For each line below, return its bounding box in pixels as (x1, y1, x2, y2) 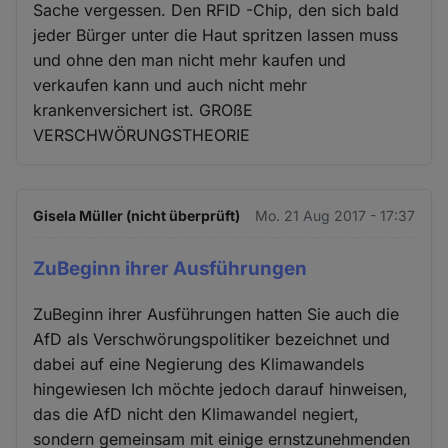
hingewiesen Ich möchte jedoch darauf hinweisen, (33, 378, 409, 399)
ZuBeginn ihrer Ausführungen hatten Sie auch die (33, 303, 400, 324)
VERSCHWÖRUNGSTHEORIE (33, 124, 251, 145)
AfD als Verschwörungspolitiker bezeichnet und (33, 328, 391, 349)
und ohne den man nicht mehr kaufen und (33, 49, 347, 70)
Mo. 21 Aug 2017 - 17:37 (254, 206, 415, 224)
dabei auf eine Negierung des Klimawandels (33, 353, 365, 374)
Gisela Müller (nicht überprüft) (33, 206, 241, 224)
